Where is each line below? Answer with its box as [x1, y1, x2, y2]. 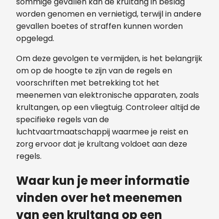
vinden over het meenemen [16, 189, 182, 206]
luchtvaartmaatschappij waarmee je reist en [16, 126, 188, 137]
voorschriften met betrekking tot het [16, 77, 159, 88]
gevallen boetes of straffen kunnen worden [16, 20, 183, 32]
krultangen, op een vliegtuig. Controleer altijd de [16, 101, 200, 113]
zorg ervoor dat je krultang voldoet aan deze [16, 138, 187, 150]
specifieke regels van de [16, 113, 109, 125]
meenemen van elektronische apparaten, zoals [16, 89, 199, 101]
